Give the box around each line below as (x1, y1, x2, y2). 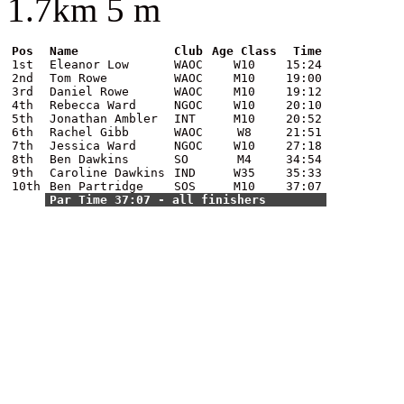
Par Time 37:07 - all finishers (50, 192, 266, 207)
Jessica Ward (50, 138, 136, 152)
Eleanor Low (50, 57, 129, 71)
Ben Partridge (50, 179, 143, 193)
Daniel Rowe (50, 84, 129, 98)
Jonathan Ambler (50, 111, 158, 125)
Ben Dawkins (50, 151, 129, 166)
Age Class (212, 43, 277, 58)
